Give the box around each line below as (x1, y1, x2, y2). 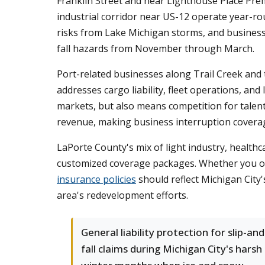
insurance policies (57, 173, 136, 186)
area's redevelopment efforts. (57, 189, 188, 202)
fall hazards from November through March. (57, 42, 254, 55)
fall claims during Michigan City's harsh (81, 242, 262, 256)
